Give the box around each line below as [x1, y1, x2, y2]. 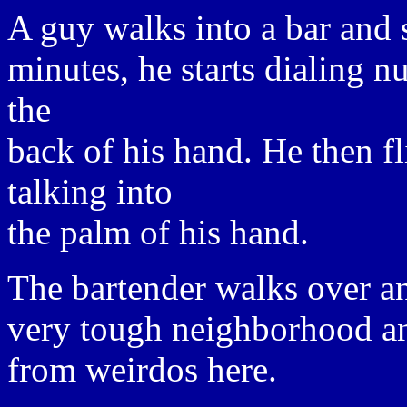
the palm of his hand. [7, 213, 309, 252]
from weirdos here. [7, 350, 277, 389]
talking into [7, 172, 173, 211]
